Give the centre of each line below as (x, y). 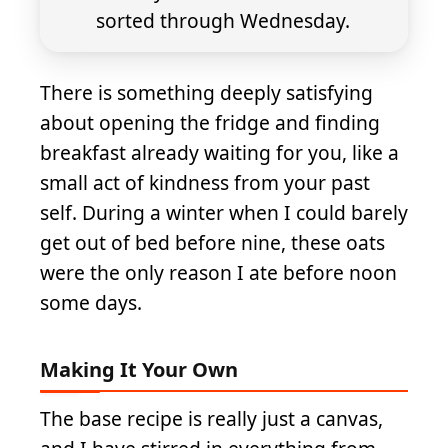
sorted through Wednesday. (223, 21)
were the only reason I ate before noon (218, 272)
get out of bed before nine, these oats (212, 242)
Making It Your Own (139, 369)
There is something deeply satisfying (206, 92)
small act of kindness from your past (205, 182)
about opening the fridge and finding (210, 122)
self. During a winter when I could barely (224, 212)
